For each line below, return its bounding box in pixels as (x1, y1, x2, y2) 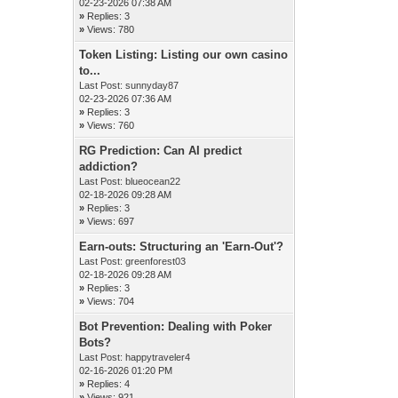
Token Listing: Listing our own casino (79, 48, 289, 61)
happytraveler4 (125, 352, 191, 362)
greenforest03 (125, 256, 187, 267)
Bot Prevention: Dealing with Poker (79, 320, 273, 333)
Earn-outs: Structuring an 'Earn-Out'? (79, 240, 284, 253)
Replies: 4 (87, 378, 131, 389)
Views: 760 (87, 120, 135, 131)
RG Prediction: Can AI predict (79, 144, 243, 157)
